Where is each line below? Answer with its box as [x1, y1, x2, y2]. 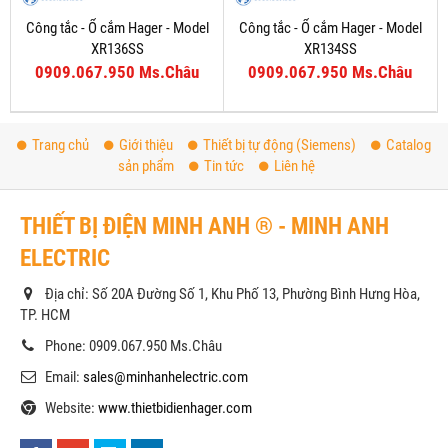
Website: [45, 398, 98, 417]
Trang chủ [32, 135, 89, 154]
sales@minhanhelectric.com [83, 367, 248, 386]
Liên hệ [274, 156, 315, 175]
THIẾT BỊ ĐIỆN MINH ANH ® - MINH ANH [20, 212, 389, 239]
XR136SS [90, 39, 144, 58]
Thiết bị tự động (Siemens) [203, 135, 356, 154]
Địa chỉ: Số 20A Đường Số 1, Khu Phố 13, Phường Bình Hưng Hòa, [45, 284, 420, 303]
